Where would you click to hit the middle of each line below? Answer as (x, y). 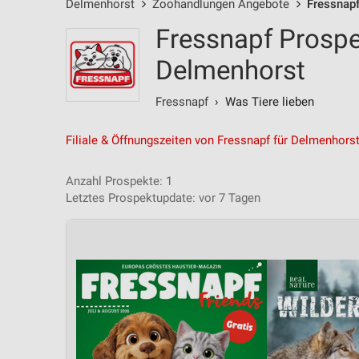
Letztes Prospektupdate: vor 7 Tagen (163, 198)
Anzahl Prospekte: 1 (119, 181)
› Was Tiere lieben (261, 102)
